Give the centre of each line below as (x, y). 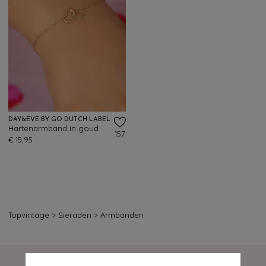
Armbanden (122, 215)
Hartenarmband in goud (53, 128)
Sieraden (76, 215)
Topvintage (29, 215)
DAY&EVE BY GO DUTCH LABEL (59, 120)
